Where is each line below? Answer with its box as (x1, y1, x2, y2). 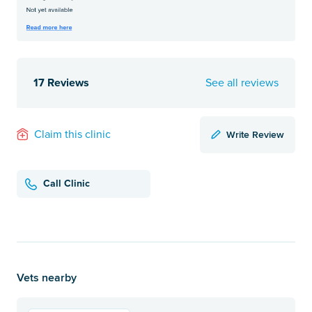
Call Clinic (43, 178, 90, 190)
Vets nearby (17, 269, 77, 286)
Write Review (226, 127, 284, 141)
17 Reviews (33, 75, 89, 90)
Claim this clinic (34, 127, 111, 142)
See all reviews (205, 75, 279, 90)
